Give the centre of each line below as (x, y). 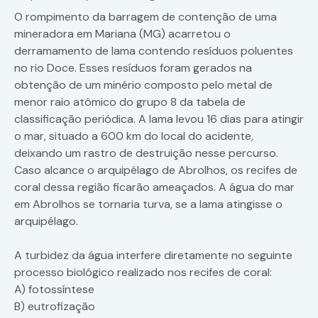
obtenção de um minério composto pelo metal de (143, 85)
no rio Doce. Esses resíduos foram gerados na (133, 68)
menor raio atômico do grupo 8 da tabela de (130, 102)
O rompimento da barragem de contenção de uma (146, 17)
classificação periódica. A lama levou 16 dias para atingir (159, 119)
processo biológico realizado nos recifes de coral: (143, 273)
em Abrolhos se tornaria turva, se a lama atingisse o (148, 204)
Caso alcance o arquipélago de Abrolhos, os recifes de (156, 170)
